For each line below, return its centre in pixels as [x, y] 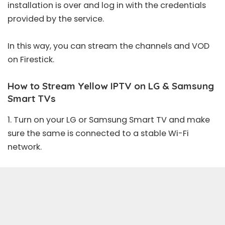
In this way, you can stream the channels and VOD [108, 46]
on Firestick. [31, 59]
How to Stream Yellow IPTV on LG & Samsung [111, 86]
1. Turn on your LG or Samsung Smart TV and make [109, 120]
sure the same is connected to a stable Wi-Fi [98, 134]
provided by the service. [56, 19]
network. [25, 147]
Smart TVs [32, 98]
